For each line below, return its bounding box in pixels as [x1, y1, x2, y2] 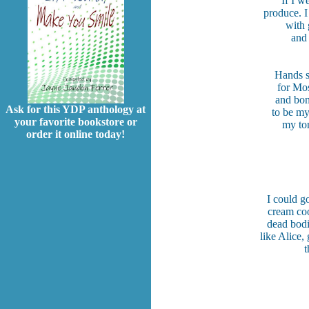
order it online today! [26, 128, 125, 141]
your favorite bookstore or [14, 116, 137, 128]
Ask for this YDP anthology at [6, 103, 146, 116]
